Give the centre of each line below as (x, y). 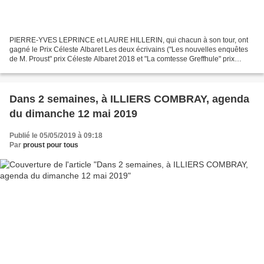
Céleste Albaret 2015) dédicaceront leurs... (78, 68)
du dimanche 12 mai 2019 (73, 113)
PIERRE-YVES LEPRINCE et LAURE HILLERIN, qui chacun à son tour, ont (129, 40)
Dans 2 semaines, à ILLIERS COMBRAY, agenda (129, 99)
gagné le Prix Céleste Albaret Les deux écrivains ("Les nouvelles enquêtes (129, 49)
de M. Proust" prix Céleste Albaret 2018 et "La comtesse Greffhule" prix (122, 59)
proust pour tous (51, 145)
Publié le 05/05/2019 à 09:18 (56, 135)
